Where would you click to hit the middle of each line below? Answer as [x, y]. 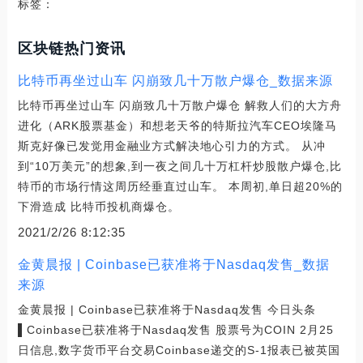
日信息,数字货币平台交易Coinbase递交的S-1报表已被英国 [179, 350]
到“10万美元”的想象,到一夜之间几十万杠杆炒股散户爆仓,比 [179, 166]
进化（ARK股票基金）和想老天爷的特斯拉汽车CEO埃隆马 [177, 125]
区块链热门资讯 [71, 48]
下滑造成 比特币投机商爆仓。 [98, 206]
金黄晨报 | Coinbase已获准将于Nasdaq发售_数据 [173, 264]
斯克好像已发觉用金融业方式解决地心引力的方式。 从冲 [171, 145]
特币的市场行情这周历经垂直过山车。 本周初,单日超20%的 [180, 186]
